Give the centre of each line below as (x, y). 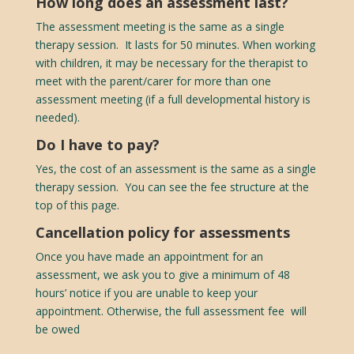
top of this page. (77, 205)
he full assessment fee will (237, 311)
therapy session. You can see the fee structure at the (172, 186)
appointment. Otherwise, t (102, 311)
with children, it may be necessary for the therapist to (171, 62)
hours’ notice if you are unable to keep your (146, 292)
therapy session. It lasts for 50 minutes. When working (175, 44)
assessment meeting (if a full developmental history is (173, 99)
